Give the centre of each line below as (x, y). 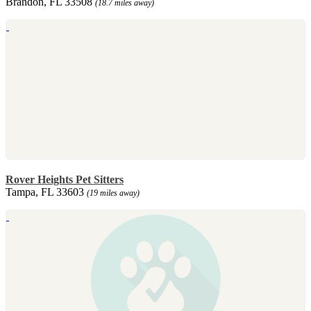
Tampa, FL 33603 (46, 192)
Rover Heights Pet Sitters (65, 179)
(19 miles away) (113, 193)
